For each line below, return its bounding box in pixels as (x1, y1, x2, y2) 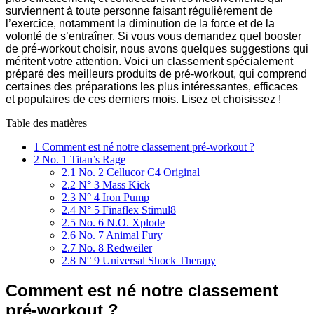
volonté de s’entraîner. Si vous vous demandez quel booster (6, 29, 301, 42)
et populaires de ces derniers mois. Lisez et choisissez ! (6, 93, 281, 105)
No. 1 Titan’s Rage (39, 153, 125, 165)
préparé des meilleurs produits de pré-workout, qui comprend (6, 67, 307, 80)
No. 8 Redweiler (76, 241, 152, 254)
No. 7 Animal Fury (76, 228, 163, 241)
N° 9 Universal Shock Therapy (76, 254, 216, 266)
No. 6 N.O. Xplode (76, 216, 165, 228)
